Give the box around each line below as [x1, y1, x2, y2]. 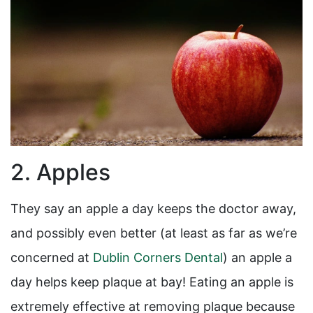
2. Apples [10, 159, 110, 187]
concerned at [10, 250, 93, 265]
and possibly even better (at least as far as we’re [10, 226, 297, 241]
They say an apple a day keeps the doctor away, [10, 201, 296, 217]
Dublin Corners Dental [93, 250, 223, 265]
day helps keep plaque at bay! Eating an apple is [10, 275, 293, 290]
